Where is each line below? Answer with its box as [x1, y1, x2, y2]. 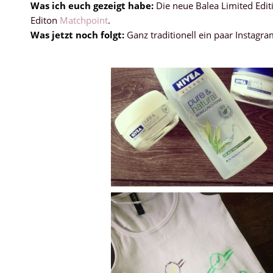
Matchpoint [60, 13, 108, 26]
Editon [30, 13, 60, 26]
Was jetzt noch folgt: [30, 28, 124, 41]
